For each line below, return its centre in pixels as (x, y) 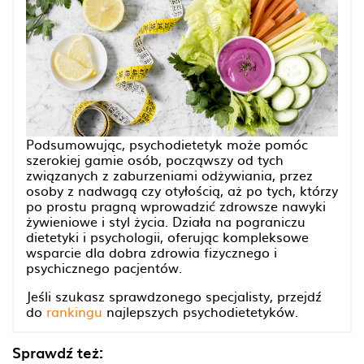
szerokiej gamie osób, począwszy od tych (155, 160)
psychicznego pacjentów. (104, 268)
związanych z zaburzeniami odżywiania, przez (169, 175)
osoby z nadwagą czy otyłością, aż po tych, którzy (182, 191)
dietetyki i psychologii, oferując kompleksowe (167, 237)
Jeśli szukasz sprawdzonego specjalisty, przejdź (174, 296)
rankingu (74, 312)
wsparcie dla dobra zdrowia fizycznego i (152, 252)
